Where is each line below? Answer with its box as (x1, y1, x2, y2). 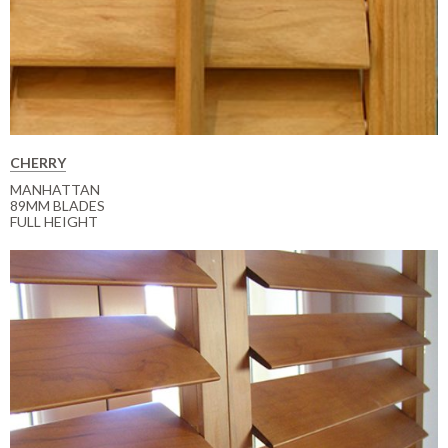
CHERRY (10, 153, 66, 171)
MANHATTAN (10, 180, 100, 198)
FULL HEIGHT (10, 212, 98, 230)
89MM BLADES (10, 196, 105, 214)
